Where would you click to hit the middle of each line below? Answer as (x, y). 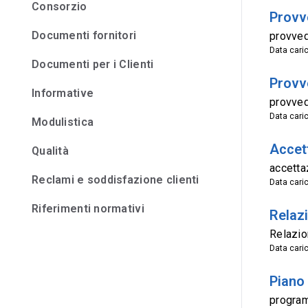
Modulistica (63, 122)
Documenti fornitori (84, 35)
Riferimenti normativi (88, 209)
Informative (63, 93)
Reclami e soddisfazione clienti (115, 180)
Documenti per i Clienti (93, 64)
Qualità (50, 151)
